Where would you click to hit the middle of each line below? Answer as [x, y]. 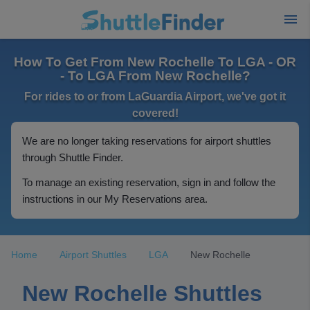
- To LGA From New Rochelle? [155, 76]
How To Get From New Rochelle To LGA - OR [155, 62]
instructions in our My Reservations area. [115, 199]
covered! [155, 113]
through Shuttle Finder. [73, 157]
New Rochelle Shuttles [142, 293]
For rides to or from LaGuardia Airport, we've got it [155, 97]
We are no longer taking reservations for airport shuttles [147, 141]
